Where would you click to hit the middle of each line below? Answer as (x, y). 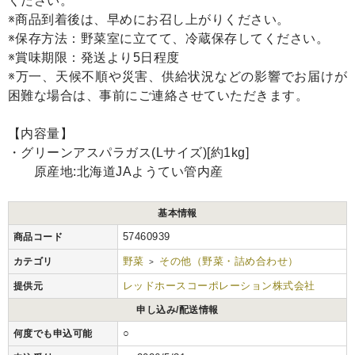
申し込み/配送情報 (177, 310)
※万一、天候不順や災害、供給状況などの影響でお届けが (177, 77)
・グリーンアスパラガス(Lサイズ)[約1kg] (129, 153)
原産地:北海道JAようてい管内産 (116, 172)
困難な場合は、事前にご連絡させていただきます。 (158, 96)
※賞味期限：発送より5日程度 (94, 58)
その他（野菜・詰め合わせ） (229, 261)
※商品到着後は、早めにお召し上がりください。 (149, 20)
